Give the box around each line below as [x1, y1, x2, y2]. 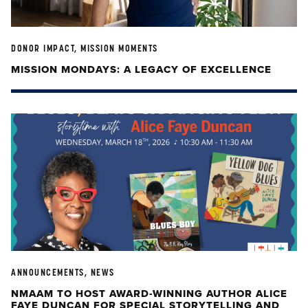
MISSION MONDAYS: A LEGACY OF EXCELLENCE [11, 62, 272, 77]
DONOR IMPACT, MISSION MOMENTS [11, 43, 158, 54]
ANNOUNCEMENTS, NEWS [11, 267, 115, 278]
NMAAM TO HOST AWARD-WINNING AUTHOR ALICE [11, 286, 287, 301]
